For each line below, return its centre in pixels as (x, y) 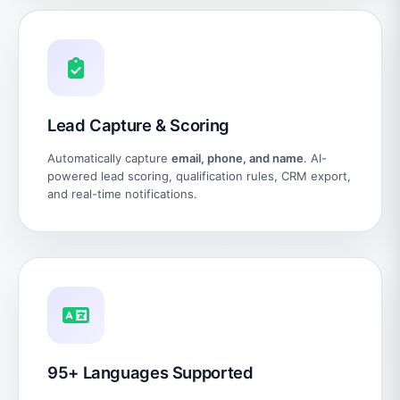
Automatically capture (109, 158)
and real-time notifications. (122, 193)
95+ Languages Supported (150, 372)
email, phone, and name (237, 158)
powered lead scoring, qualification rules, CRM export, (199, 175)
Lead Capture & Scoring (138, 125)
